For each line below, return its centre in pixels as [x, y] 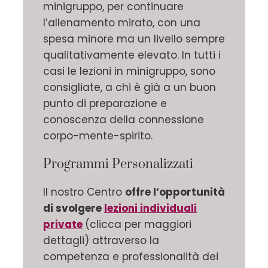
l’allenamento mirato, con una [122, 23]
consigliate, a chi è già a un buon [130, 88]
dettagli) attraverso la [101, 241]
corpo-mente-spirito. [98, 136]
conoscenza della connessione [124, 120]
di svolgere [74, 208]
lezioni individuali [150, 208]
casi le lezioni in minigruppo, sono [129, 71]
